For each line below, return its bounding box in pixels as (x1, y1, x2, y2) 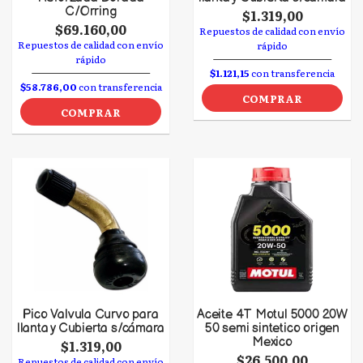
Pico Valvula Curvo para (23, 307, 159, 322)
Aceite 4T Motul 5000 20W (197, 307, 348, 322)
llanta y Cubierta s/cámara (16, 321, 165, 336)
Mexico (252, 335, 293, 350)
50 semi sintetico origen (205, 321, 340, 336)
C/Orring (65, 4, 117, 19)
